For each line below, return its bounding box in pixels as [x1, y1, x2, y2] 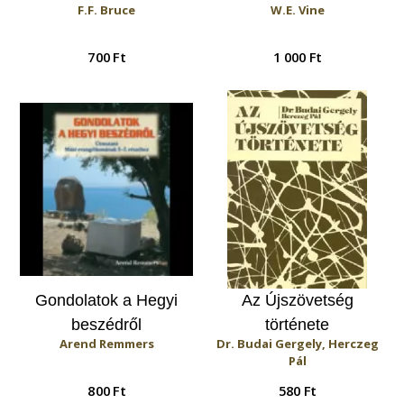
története [265, 316, 330, 334]
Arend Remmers [59, 335, 154, 352]
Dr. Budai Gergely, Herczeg [216, 335, 379, 352]
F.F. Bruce [78, 2, 136, 18]
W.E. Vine [270, 2, 325, 18]
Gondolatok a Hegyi [35, 291, 179, 309]
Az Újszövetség [241, 291, 353, 309]
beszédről [71, 316, 142, 334]
